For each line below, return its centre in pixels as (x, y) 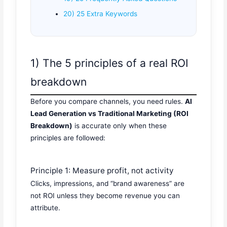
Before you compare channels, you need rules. (108, 102)
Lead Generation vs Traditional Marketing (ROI (110, 114)
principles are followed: (68, 138)
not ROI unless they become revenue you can (105, 195)
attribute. (46, 207)
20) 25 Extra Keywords (101, 14)
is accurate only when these (120, 126)
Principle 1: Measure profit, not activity (102, 170)
